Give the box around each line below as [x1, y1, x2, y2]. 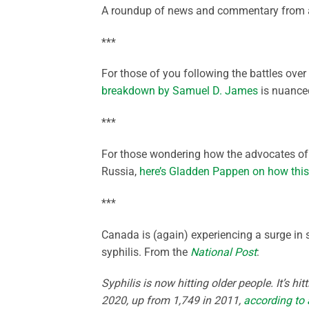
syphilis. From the [101, 245, 190, 259]
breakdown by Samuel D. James [101, 84, 258, 98]
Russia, [101, 164, 139, 178]
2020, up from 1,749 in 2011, [101, 294, 243, 308]
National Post [190, 245, 257, 259]
